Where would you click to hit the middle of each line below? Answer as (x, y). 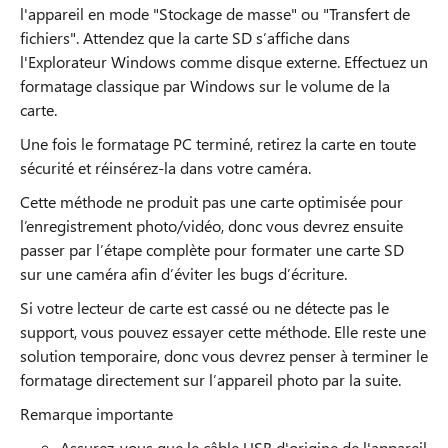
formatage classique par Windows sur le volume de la (205, 85)
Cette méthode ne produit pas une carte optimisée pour (211, 201)
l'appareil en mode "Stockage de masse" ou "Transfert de (215, 13)
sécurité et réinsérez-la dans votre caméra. (165, 167)
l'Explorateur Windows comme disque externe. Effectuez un (224, 61)
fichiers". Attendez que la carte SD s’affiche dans (185, 37)
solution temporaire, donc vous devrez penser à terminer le (224, 355)
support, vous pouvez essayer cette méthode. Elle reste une (223, 331)
